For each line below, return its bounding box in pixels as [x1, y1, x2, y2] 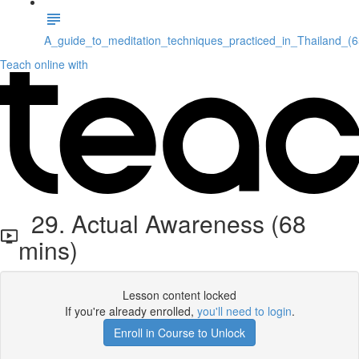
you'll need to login [196, 303, 292, 319]
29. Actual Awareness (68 [18, 206, 307, 240]
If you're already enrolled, [64, 303, 197, 319]
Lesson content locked [123, 287, 236, 303]
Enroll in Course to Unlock [114, 325, 245, 341]
